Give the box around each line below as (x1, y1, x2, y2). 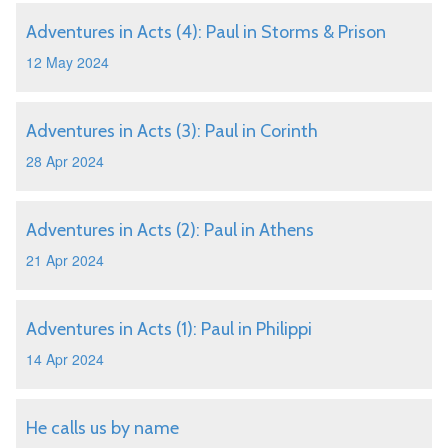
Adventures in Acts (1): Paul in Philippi (26, 318, 312, 340)
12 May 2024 (26, 52, 109, 72)
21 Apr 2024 (26, 250, 104, 270)
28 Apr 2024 (26, 151, 104, 171)
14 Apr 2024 (26, 349, 104, 369)
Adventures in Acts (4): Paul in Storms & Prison (26, 21, 386, 43)
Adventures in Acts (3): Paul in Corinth (26, 120, 318, 142)
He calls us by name (26, 417, 179, 439)
